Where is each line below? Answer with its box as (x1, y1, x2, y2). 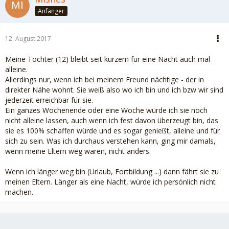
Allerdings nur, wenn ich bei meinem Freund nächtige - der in (5, 75, 204, 84)
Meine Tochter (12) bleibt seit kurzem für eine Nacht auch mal (5, 54, 210, 64)
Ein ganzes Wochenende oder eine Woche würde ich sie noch (5, 105, 208, 115)
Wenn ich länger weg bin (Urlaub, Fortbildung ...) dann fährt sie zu (5, 167, 219, 176)
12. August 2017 (5, 34, 51, 43)
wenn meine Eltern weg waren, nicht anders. (5, 146, 151, 156)
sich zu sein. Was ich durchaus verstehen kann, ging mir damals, (5, 136, 216, 146)
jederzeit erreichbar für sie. (5, 95, 93, 105)
